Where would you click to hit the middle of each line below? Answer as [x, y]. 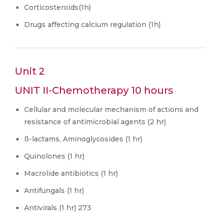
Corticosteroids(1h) [57, 7]
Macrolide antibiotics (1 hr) [71, 173]
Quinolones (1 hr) [54, 156]
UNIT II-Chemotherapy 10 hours [94, 90]
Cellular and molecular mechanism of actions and [111, 110]
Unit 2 [30, 71]
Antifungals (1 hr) [54, 191]
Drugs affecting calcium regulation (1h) [92, 25]
